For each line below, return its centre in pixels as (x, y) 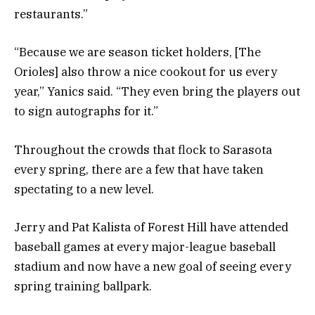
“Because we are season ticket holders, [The (137, 52)
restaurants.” (51, 14)
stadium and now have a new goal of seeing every (153, 266)
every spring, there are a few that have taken (139, 169)
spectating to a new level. (84, 189)
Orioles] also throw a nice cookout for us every (146, 72)
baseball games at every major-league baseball (145, 246)
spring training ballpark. (83, 286)
